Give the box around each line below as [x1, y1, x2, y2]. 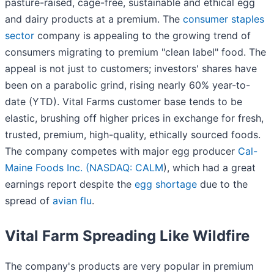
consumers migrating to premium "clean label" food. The [5, 46, 266, 59]
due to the [197, 178, 248, 191]
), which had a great [163, 161, 256, 174]
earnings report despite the [5, 178, 135, 191]
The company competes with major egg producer [5, 145, 238, 158]
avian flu [53, 194, 92, 207]
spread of [5, 194, 53, 207]
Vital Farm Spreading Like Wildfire [5, 227, 250, 245]
